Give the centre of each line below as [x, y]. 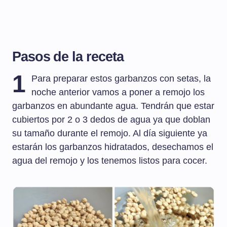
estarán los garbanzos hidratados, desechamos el [113, 147]
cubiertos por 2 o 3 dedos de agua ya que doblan [111, 120]
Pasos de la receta [68, 57]
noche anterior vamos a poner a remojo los [118, 92]
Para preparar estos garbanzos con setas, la [121, 79]
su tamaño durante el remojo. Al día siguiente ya [110, 134]
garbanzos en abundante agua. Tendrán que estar [113, 106]
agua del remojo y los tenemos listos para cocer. [110, 161]
